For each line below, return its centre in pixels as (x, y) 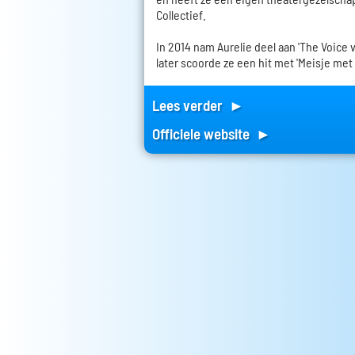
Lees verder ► (198, 105)
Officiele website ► (212, 134)
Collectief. (181, 15)
